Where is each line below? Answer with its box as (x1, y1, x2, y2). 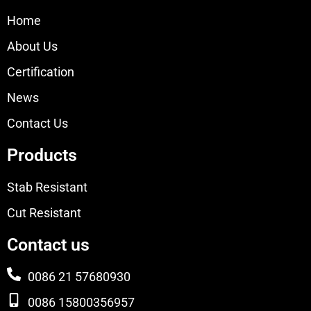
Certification (7, 65, 74, 80)
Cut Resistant (7, 205, 81, 221)
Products (7, 145, 77, 166)
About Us (7, 39, 58, 54)
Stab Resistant (7, 180, 87, 195)
